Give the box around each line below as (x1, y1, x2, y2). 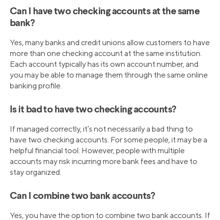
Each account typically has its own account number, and (10, 59, 198, 69)
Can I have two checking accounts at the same (10, 7, 200, 17)
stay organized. (10, 167, 61, 177)
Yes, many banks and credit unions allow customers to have (10, 38, 210, 48)
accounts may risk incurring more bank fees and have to (10, 157, 197, 166)
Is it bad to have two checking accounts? (10, 105, 176, 115)
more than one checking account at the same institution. (10, 49, 202, 58)
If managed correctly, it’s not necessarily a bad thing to (10, 124, 193, 134)
